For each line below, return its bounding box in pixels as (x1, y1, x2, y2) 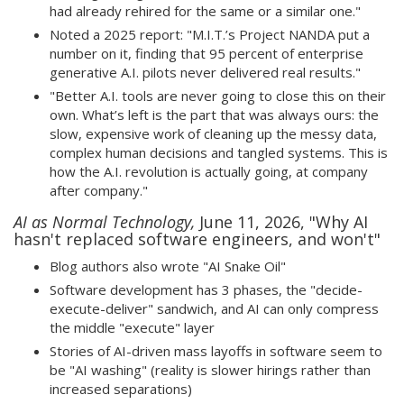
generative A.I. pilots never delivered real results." (50, 63, 361, 81)
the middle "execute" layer (50, 318, 215, 336)
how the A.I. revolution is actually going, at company (50, 162, 368, 180)
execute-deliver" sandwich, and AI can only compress (50, 299, 382, 317)
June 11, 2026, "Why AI (199, 211, 368, 233)
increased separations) (50, 380, 192, 398)
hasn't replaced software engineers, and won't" (14, 228, 381, 250)
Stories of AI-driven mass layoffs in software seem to (50, 342, 382, 360)
